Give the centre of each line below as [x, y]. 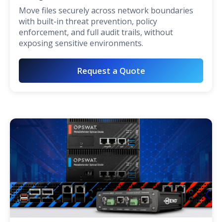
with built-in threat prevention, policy [88, 22]
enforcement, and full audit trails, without [96, 32]
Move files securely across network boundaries [106, 11]
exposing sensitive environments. [81, 43]
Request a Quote [111, 71]
